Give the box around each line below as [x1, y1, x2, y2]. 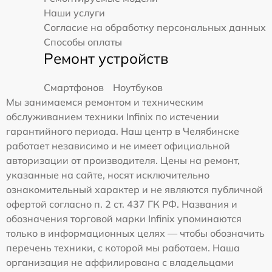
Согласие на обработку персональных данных [44, 21, 266, 33]
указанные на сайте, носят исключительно [6, 168, 209, 181]
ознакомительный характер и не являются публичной [6, 183, 263, 195]
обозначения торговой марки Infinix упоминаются [6, 212, 242, 225]
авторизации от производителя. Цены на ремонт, [6, 154, 240, 166]
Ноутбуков [113, 81, 163, 93]
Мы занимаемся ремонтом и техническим [6, 95, 203, 108]
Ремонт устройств [44, 49, 168, 67]
